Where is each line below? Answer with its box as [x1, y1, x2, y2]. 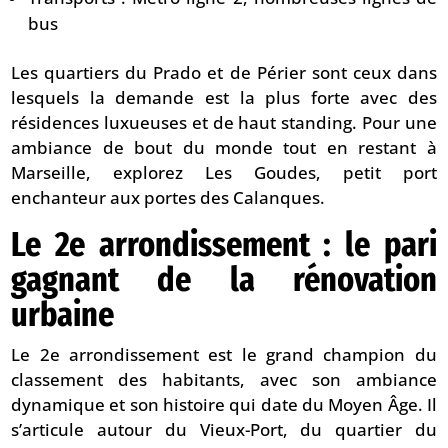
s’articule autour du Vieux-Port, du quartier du [11, 418, 437, 442]
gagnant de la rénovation [11, 258, 437, 301]
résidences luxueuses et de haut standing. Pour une [11, 111, 437, 135]
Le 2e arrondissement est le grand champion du [11, 343, 437, 367]
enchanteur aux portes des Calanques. [11, 186, 326, 210]
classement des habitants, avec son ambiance [11, 368, 437, 392]
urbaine [11, 293, 115, 336]
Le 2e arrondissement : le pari [11, 223, 437, 266]
